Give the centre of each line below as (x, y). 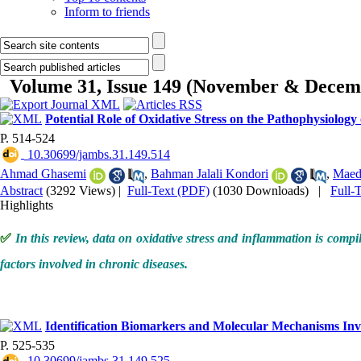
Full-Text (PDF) (168, 190)
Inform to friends (107, 12)
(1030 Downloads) (261, 190)
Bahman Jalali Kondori (210, 174)
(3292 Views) (81, 190)
